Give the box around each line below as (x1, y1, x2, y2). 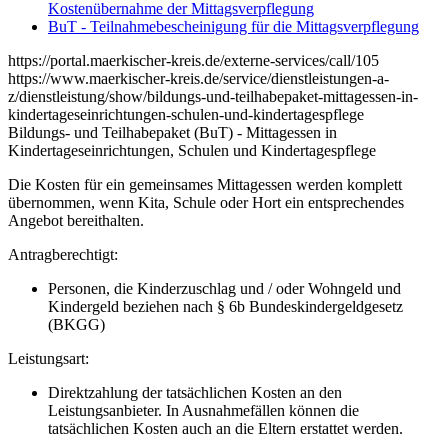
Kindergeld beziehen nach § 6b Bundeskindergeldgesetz (48, 297, 403, 315)
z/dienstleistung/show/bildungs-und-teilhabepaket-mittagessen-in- (8, 87, 418, 105)
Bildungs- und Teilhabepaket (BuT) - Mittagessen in (8, 123, 337, 141)
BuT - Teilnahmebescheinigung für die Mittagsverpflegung (48, 17, 419, 35)
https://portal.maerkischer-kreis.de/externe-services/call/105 (8, 51, 379, 69)
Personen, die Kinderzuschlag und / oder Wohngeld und (48, 279, 401, 297)
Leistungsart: (8, 349, 89, 367)
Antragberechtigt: (8, 245, 118, 263)
